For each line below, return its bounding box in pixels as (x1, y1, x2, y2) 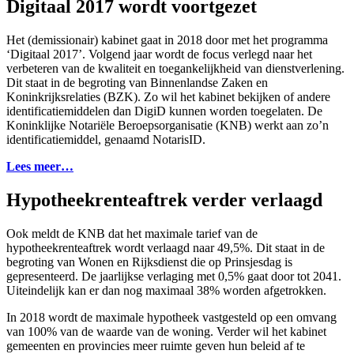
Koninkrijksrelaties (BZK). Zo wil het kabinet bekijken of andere (6, 90, 330, 104)
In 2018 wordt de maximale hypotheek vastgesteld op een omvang (6, 310, 337, 324)
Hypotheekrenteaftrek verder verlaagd (6, 189, 322, 210)
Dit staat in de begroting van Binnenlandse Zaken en (6, 76, 268, 89)
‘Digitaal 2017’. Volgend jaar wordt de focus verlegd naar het (6, 47, 312, 61)
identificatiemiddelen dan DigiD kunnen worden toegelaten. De (6, 104, 322, 118)
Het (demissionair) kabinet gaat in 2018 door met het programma (6, 33, 328, 47)
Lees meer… (6, 160, 73, 173)
